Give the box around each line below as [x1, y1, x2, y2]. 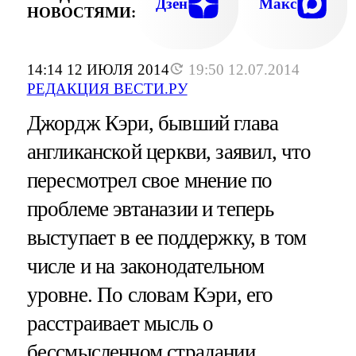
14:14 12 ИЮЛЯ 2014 [26, 61, 169, 79]
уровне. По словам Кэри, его [26, 283, 273, 308]
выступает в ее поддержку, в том [26, 226, 307, 250]
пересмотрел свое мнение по [26, 168, 273, 193]
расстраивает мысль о [26, 311, 214, 336]
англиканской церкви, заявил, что [26, 140, 311, 164]
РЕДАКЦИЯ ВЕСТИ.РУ [26, 80, 188, 98]
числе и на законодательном [26, 254, 265, 279]
